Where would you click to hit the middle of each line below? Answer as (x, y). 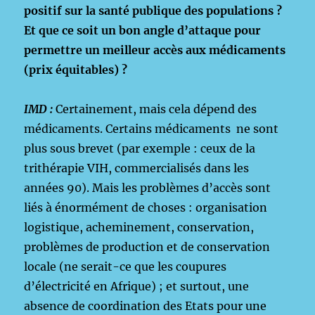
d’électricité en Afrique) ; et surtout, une (137, 286)
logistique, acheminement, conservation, (139, 227)
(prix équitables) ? (76, 70)
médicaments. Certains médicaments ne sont (152, 129)
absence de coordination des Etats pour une (146, 306)
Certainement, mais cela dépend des (156, 109)
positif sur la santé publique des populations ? (153, 11)
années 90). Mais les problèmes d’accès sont (148, 188)
